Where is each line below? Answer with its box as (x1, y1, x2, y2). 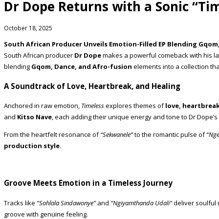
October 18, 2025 (4, 23, 52, 32)
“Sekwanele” (100, 130, 133, 139)
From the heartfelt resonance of (4, 130, 100, 139)
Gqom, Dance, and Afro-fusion (31, 62, 132, 71)
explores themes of (104, 101, 165, 110)
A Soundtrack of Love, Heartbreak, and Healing (4, 81, 180, 91)
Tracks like (4, 198, 37, 207)
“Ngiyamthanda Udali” (110, 198, 172, 207)
